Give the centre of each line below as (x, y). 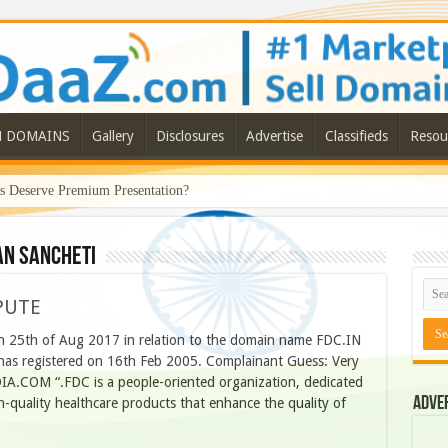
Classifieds (356, 136)
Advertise (274, 136)
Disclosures (189, 136)
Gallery (112, 136)
